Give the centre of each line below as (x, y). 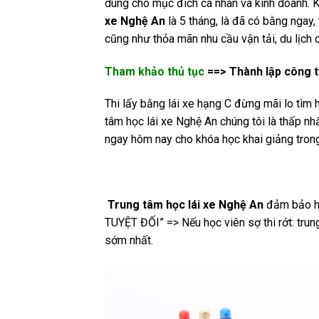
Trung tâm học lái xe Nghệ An (184, 205)
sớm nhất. (129, 241)
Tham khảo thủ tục (155, 71)
